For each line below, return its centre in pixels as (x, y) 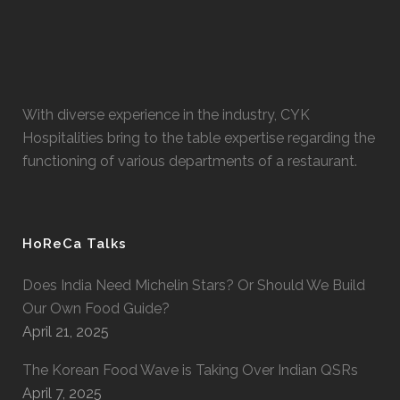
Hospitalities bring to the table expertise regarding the (199, 138)
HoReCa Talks (75, 244)
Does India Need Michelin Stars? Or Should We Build (194, 285)
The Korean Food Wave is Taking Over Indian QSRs (190, 370)
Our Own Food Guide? (96, 308)
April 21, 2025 (66, 332)
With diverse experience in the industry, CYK (166, 115)
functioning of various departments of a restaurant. (190, 161)
